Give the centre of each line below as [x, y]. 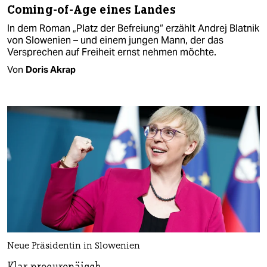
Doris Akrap [51, 69]
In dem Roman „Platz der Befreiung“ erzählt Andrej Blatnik [133, 28]
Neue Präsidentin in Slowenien [74, 246]
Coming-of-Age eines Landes [91, 10]
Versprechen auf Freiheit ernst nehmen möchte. [112, 52]
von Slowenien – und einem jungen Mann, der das [115, 40]
